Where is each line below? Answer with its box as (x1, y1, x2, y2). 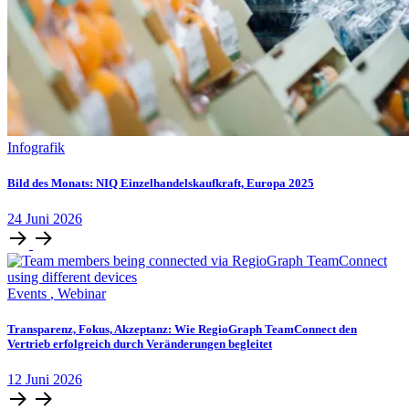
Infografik (7, 139, 65, 155)
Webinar (58, 286, 106, 302)
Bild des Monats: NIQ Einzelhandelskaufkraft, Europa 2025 (7, 175, 314, 190)
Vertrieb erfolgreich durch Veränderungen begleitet (7, 337, 272, 351)
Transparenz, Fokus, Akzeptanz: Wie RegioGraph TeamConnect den (7, 322, 357, 337)
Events (7, 286, 50, 302)
